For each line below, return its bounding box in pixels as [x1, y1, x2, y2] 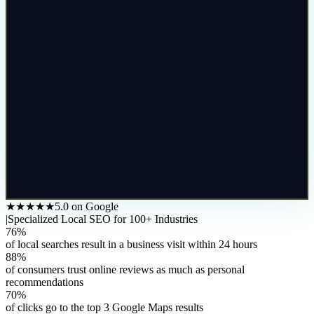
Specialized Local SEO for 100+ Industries [8, 212, 198, 225]
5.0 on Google [55, 200, 118, 212]
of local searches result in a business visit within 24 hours [6, 238, 257, 250]
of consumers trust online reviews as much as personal [6, 263, 245, 275]
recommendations [6, 275, 83, 288]
